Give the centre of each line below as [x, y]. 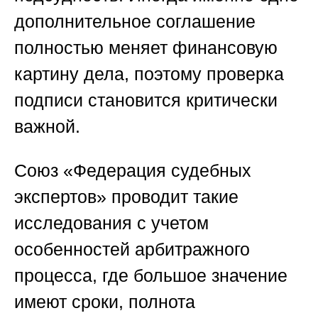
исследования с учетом [111, 223]
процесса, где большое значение [151, 276]
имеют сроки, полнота [105, 302]
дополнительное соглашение [135, 22]
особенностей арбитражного [132, 250]
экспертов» [60, 197]
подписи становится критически [146, 100]
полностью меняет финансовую [146, 48]
